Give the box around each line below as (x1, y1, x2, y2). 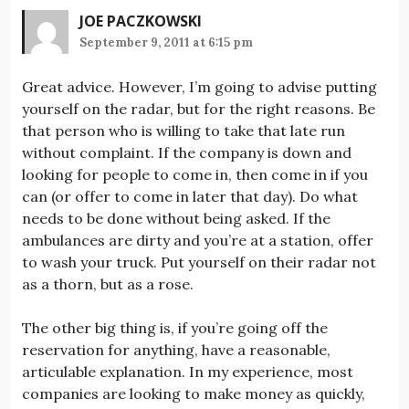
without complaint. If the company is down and (22, 142, 351, 162)
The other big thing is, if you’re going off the (22, 318, 328, 337)
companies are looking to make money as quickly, (22, 383, 365, 403)
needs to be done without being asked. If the (22, 208, 330, 227)
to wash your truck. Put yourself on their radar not (22, 252, 376, 271)
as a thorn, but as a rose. (22, 274, 194, 293)
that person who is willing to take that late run (22, 121, 345, 140)
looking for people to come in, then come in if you (22, 164, 368, 184)
